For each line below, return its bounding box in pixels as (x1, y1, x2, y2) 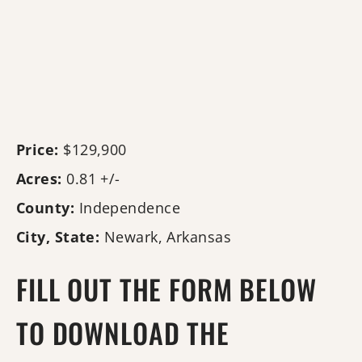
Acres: (16, 169, 62, 188)
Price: (16, 140, 59, 159)
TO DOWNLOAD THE (16, 312, 229, 353)
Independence (78, 198, 181, 217)
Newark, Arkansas (103, 227, 232, 246)
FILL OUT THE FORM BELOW (16, 268, 317, 309)
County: (16, 198, 75, 217)
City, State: (16, 227, 100, 246)
